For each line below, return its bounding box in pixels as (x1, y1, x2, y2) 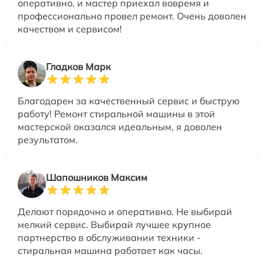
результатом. (18, 133, 78, 146)
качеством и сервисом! (18, 22, 122, 35)
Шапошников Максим (46, 171, 147, 183)
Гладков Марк (46, 60, 111, 72)
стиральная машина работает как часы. (18, 244, 203, 256)
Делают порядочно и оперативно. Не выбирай (18, 205, 232, 217)
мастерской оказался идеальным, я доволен (18, 120, 222, 133)
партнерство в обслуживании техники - (18, 231, 201, 243)
